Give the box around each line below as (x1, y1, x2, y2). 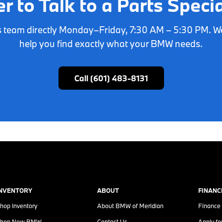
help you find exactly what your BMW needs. (19, 38, 203, 50)
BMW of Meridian (115, 202, 164, 210)
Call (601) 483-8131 (74, 73, 148, 83)
